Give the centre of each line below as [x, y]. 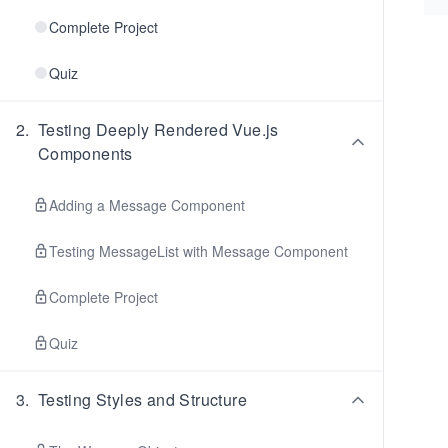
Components [85, 153]
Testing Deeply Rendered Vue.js [158, 129]
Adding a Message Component [147, 205]
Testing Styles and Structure [142, 399]
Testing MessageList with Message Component [198, 251]
